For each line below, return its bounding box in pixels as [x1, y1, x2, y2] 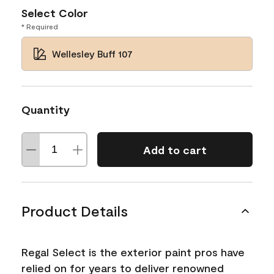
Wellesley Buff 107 [52, 48, 133, 59]
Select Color [21, 6, 88, 20]
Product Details [21, 202, 128, 220]
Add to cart [143, 143, 207, 157]
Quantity [21, 103, 70, 116]
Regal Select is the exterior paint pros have [21, 245, 245, 259]
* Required [21, 22, 58, 31]
